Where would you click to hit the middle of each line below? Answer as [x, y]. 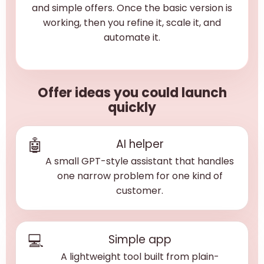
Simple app [140, 240]
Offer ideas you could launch [132, 93]
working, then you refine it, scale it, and [132, 23]
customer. [140, 191]
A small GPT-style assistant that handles [140, 161]
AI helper [140, 144]
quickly [132, 108]
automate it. [132, 37]
